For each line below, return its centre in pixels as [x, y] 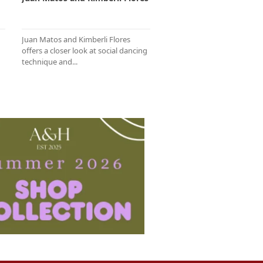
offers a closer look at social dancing [85, 51]
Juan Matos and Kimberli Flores [76, 40]
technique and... [50, 62]
